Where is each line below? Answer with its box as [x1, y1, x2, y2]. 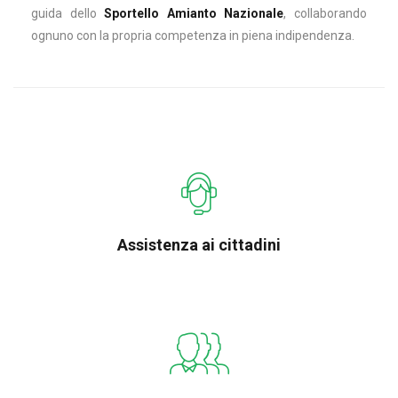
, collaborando [283, 6, 368, 20]
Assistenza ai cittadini [117, 235, 281, 254]
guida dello [31, 6, 105, 20]
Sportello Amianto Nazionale [104, 6, 284, 20]
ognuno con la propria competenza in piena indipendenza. [31, 28, 354, 43]
